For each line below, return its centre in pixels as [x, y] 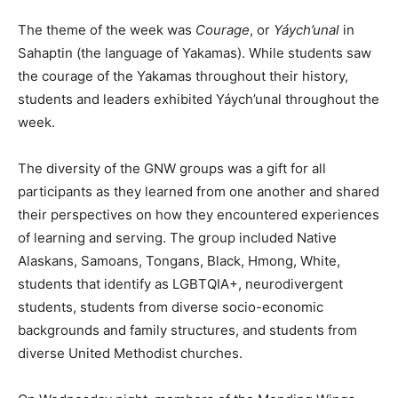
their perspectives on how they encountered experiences [199, 215]
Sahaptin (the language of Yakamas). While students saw [195, 53]
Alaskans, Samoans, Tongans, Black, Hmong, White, [179, 261]
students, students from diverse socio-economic [171, 307]
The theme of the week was [107, 30]
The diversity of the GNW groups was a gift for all [172, 169]
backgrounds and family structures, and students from [187, 330]
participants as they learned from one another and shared [199, 192]
